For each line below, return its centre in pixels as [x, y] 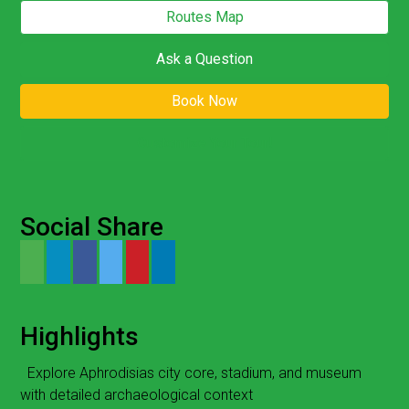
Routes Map [204, 17]
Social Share [92, 227]
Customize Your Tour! [204, 143]
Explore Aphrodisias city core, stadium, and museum [195, 372]
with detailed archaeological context [137, 394]
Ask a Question [204, 59]
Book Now [204, 101]
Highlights [80, 337]
